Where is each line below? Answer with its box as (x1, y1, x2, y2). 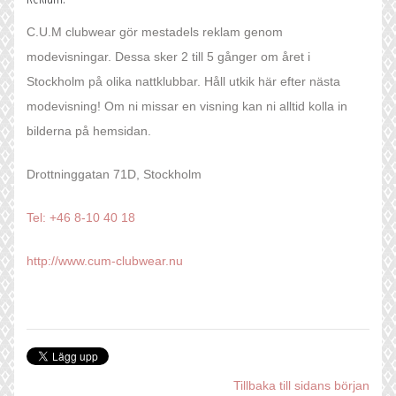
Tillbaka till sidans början (233, 378, 369, 393)
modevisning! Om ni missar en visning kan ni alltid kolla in (27, 99, 347, 114)
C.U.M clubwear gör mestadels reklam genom (27, 25, 283, 40)
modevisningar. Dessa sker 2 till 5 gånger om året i (27, 49, 310, 65)
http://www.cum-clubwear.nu (27, 254, 183, 269)
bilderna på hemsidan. (27, 124, 151, 139)
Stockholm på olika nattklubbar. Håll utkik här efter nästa (27, 74, 340, 89)
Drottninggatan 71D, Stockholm (27, 167, 202, 182)
